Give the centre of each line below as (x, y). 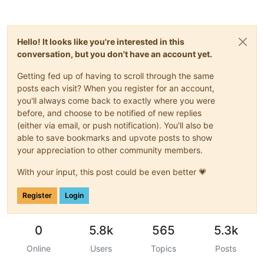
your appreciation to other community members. (110, 150)
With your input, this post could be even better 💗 (112, 171)
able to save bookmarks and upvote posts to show (115, 137)
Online (38, 248)
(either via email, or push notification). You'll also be (115, 125)
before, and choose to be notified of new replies (109, 113)
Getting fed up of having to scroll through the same (115, 75)
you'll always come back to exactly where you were (116, 100)
